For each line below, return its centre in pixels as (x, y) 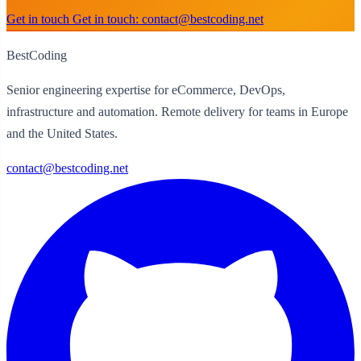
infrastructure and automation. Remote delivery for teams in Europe (177, 112)
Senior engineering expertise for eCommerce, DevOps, (146, 90)
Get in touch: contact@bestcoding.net (168, 19)
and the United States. (62, 134)
